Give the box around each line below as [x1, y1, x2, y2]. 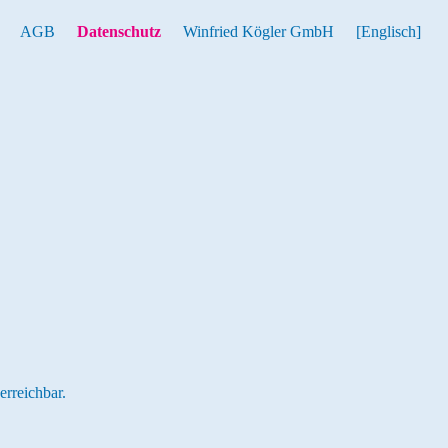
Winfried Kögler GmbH [183, 23, 334, 40]
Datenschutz [77, 23, 161, 40]
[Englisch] [356, 23, 421, 40]
